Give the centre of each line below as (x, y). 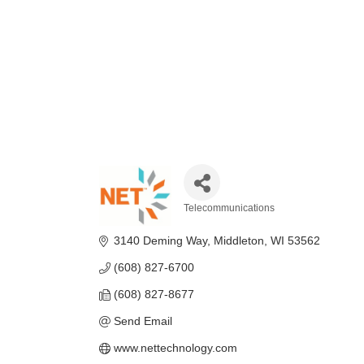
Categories (234, 224)
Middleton (238, 240)
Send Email (143, 321)
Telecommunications (230, 208)
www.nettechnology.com (175, 348)
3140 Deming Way (160, 240)
